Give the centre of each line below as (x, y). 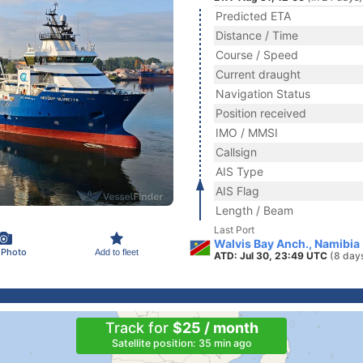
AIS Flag (237, 191)
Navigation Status (263, 94)
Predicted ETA (253, 16)
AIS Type (239, 171)
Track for (139, 328)
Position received (261, 113)
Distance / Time (257, 35)
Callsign (236, 152)
